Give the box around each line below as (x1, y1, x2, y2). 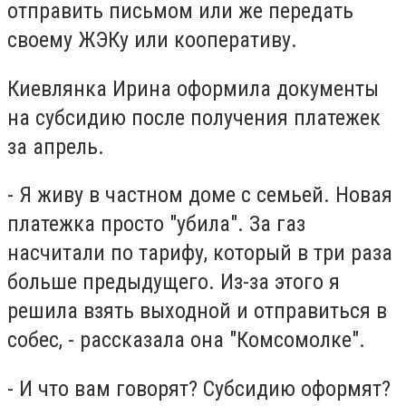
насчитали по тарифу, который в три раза (7, 240, 392, 266)
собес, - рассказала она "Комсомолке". (7, 327, 365, 353)
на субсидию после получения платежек (7, 104, 381, 130)
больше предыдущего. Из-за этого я (7, 269, 340, 295)
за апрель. (7, 133, 110, 159)
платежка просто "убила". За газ (7, 211, 305, 237)
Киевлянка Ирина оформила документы (7, 75, 379, 101)
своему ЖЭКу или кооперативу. (7, 27, 297, 53)
